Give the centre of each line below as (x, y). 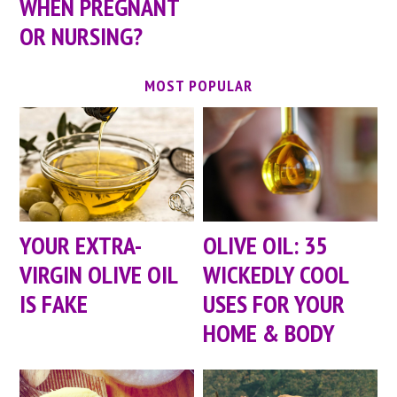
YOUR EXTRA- (81, 245)
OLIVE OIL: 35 (265, 245)
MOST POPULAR (198, 85)
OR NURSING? (82, 35)
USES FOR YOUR (274, 304)
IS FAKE (54, 304)
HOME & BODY (269, 333)
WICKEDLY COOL (276, 275)
